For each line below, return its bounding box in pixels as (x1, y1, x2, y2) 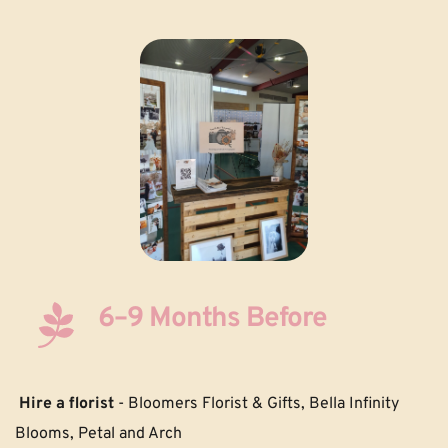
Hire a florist (19, 394, 114, 415)
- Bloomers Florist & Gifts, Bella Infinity (114, 394, 399, 415)
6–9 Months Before (97, 301, 327, 338)
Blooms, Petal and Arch (15, 424, 182, 445)
